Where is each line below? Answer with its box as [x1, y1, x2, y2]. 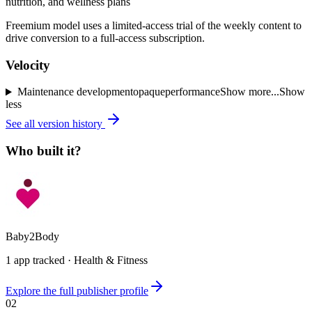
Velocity [6, 57, 50, 72]
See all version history [6, 118, 105, 130]
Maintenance [17, 86, 74, 98]
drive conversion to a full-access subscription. [6, 31, 205, 44]
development [73, 86, 133, 98]
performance [164, 86, 220, 98]
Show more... [219, 86, 279, 98]
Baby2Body [6, 230, 59, 242]
